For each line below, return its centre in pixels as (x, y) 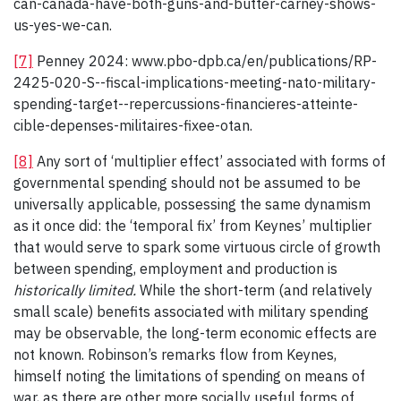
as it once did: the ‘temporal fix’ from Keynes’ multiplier (192, 226)
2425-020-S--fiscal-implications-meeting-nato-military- (195, 83)
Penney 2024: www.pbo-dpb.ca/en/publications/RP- (205, 61)
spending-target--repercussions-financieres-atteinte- (186, 104)
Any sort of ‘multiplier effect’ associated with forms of (209, 162)
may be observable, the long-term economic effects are (195, 333)
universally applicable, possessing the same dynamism (192, 205)
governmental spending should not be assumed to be (187, 183)
